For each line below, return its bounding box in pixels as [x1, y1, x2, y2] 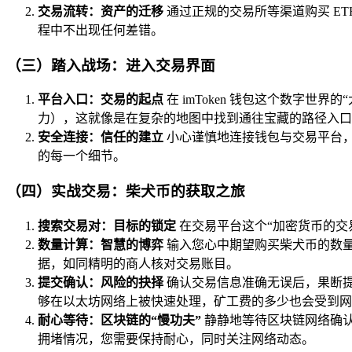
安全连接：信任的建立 [38, 130, 163, 145]
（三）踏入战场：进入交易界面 [6, 57, 215, 74]
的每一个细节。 [38, 149, 126, 163]
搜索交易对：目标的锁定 [38, 218, 176, 233]
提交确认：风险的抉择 [38, 275, 163, 289]
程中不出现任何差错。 [38, 23, 163, 37]
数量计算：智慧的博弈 [38, 237, 163, 251]
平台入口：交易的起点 [38, 93, 163, 107]
